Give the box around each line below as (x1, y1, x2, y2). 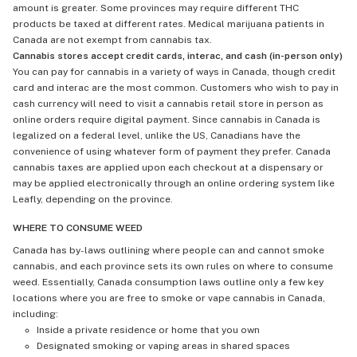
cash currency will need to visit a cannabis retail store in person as (13, 97, 324, 109)
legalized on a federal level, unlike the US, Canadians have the (13, 129, 300, 141)
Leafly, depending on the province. (13, 193, 173, 205)
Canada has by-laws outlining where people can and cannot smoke (13, 244, 324, 256)
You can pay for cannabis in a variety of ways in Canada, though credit (13, 65, 335, 77)
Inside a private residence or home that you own (37, 324, 260, 335)
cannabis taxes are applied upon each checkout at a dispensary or (13, 161, 324, 173)
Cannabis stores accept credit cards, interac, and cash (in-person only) (13, 49, 343, 61)
